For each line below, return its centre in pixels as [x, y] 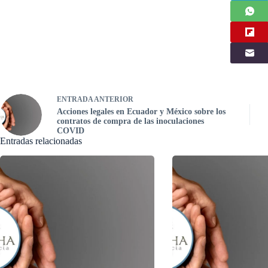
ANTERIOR [113, 99]
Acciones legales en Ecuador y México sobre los [141, 112]
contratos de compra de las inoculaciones [130, 121]
